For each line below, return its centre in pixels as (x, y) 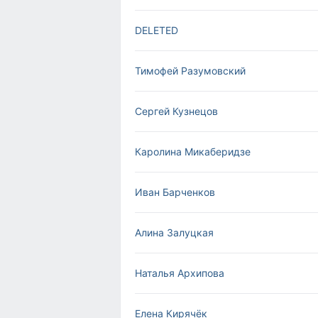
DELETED (157, 30)
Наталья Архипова (180, 273)
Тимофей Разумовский (190, 71)
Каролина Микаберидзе (193, 152)
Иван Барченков (175, 192)
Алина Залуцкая (174, 232)
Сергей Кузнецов (176, 111)
